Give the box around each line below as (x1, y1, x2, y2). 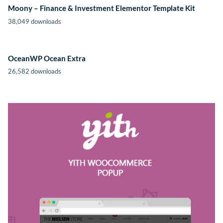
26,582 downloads (8, 67, 61, 76)
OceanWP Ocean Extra (8, 53, 86, 63)
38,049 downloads (8, 17, 61, 25)
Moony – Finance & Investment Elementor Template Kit (8, 3, 195, 12)
